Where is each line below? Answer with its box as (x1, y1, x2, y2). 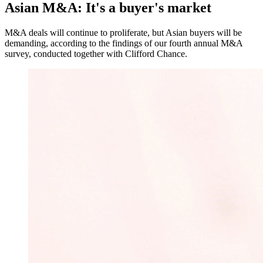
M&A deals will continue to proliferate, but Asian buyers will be (5, 28, 242, 38)
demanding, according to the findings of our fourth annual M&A (5, 38, 242, 48)
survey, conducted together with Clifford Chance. (5, 49, 187, 59)
